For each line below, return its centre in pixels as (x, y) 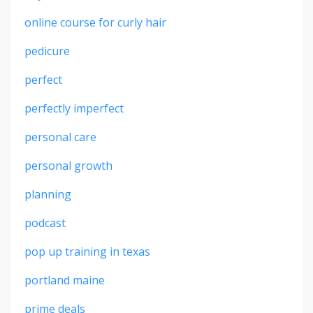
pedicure (47, 51)
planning (48, 194)
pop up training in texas (87, 251)
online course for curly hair (95, 22)
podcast (45, 223)
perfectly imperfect (74, 108)
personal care (60, 137)
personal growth (68, 165)
